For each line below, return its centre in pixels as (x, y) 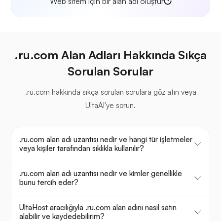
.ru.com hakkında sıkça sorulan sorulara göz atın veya (110, 92)
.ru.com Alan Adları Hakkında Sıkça (110, 55)
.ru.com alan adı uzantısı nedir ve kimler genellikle (101, 174)
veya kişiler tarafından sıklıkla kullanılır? (82, 148)
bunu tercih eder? (49, 183)
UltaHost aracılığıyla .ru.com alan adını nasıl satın (98, 208)
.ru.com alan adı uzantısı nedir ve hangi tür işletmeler (106, 140)
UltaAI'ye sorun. (110, 106)
